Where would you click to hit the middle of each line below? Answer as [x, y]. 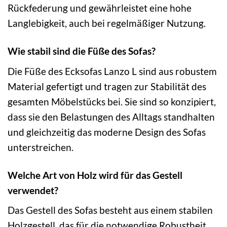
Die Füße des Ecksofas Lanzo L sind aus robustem [112, 71]
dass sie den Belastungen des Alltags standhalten [111, 117]
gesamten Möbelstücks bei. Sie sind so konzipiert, [112, 101]
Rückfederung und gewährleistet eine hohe [100, 8]
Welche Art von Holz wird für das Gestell [95, 175]
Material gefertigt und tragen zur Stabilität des [107, 86]
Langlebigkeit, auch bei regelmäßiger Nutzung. [107, 23]
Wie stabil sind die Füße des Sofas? [82, 51]
